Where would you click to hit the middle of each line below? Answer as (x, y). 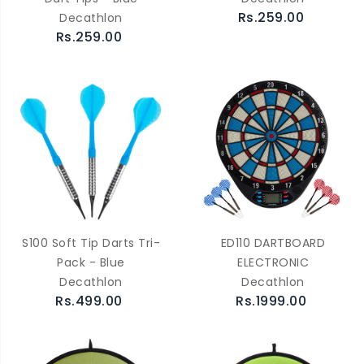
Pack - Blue (91, 262)
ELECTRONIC (273, 262)
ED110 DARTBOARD (273, 243)
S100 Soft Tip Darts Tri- (91, 243)
